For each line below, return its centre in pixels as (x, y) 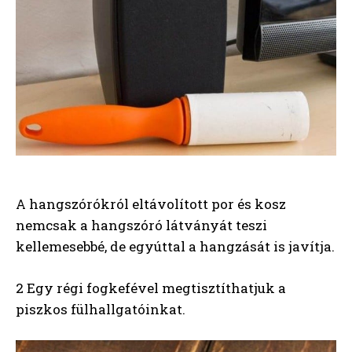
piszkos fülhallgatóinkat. (101, 310)
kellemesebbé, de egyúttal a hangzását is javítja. (175, 247)
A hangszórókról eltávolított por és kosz (151, 204)
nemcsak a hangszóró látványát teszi (141, 225)
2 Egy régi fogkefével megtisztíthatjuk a (151, 288)
